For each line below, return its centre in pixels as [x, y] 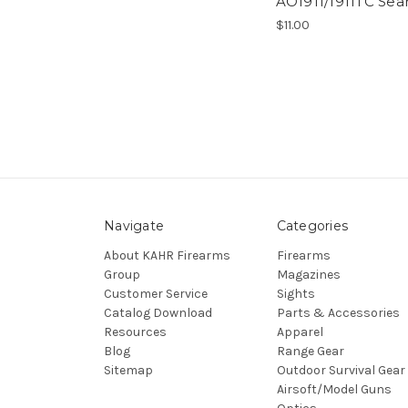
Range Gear [310, 351]
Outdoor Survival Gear [341, 370]
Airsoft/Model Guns [334, 389]
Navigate [134, 225]
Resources [135, 331]
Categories [312, 225]
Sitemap [128, 370]
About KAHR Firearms [167, 255]
